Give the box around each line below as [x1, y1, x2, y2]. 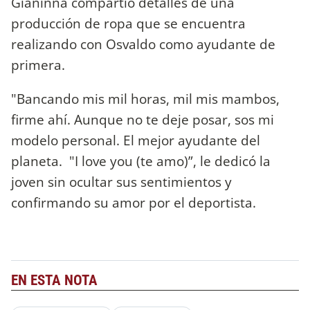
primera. [11, 55, 65, 74]
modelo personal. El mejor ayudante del [11, 130, 260, 149]
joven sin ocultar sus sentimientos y [11, 172, 232, 191]
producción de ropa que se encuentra [11, 13, 246, 33]
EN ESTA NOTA [11, 272, 98, 289]
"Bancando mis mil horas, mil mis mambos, [11, 89, 280, 108]
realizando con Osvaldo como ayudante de [11, 34, 275, 53]
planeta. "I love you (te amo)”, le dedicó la [11, 151, 271, 170]
